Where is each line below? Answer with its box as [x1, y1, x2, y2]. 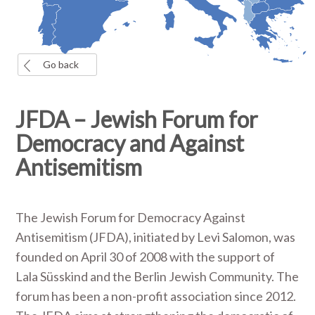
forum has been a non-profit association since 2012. [15, 288, 297, 304]
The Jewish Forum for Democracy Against [15, 210, 246, 225]
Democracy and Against [15, 129, 245, 157]
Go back [43, 58, 79, 70]
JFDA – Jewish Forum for [15, 105, 259, 133]
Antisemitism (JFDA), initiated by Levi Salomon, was [15, 229, 296, 245]
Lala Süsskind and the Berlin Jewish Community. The [15, 269, 300, 284]
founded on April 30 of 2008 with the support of [15, 249, 276, 264]
